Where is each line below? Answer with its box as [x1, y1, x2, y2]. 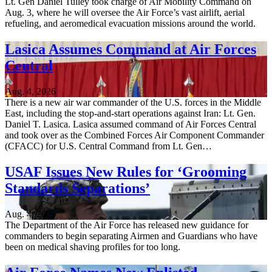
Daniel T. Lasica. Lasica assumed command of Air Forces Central [5, 119, 256, 129]
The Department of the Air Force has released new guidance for [5, 219, 248, 230]
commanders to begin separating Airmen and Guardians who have [5, 230, 257, 241]
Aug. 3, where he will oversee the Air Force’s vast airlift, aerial [5, 7, 245, 18]
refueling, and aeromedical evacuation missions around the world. [5, 18, 256, 29]
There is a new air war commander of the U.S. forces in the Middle [5, 97, 261, 107]
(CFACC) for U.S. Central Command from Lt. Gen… [5, 141, 212, 151]
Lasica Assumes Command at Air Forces [5, 41, 256, 58]
